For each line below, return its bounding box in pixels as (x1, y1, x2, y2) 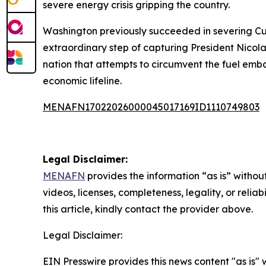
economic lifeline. (43, 75, 122, 87)
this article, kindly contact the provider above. (43, 203, 253, 215)
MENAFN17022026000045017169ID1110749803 (43, 101, 259, 113)
